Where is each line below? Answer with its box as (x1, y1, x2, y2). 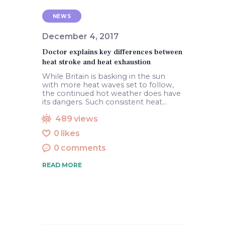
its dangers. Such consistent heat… (42, 97, 167, 107)
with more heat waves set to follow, (42, 80, 174, 90)
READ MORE (42, 161, 82, 169)
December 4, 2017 (42, 31, 119, 41)
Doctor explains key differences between (42, 47, 182, 57)
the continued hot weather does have (42, 89, 181, 98)
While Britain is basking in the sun (42, 72, 165, 81)
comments (61, 143, 106, 153)
